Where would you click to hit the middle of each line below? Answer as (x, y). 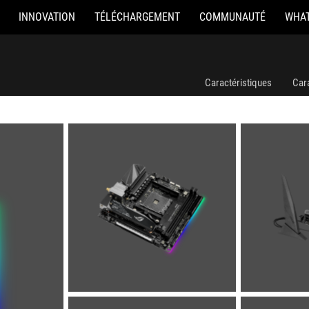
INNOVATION (47, 17)
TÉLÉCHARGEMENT (137, 17)
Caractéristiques (238, 83)
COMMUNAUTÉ (232, 17)
